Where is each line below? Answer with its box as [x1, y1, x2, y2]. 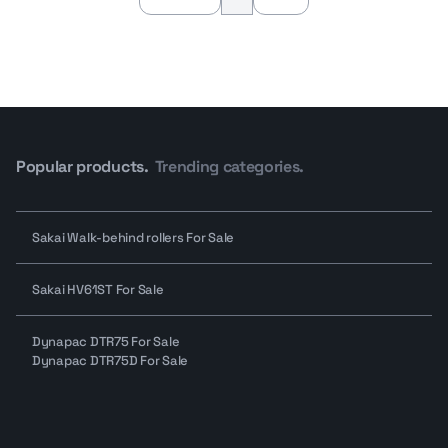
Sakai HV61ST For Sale [32, 281, 164, 298]
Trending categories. [154, 156, 305, 177]
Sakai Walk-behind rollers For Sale [32, 229, 235, 246]
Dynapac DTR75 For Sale [32, 333, 180, 350]
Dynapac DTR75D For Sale [32, 352, 189, 369]
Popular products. [16, 156, 149, 177]
